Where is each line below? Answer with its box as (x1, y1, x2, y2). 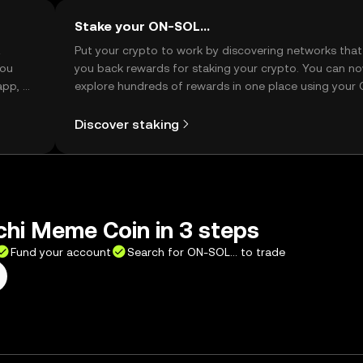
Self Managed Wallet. (75, 97, 188, 110)
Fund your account (11, 246, 111, 258)
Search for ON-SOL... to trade (127, 246, 285, 258)
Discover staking (75, 116, 179, 132)
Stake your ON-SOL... (75, 19, 210, 34)
